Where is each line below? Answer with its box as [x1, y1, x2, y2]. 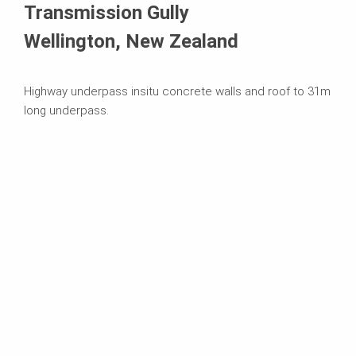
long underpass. [24, 103, 109, 118]
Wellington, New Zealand [24, 29, 238, 52]
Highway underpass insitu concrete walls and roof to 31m [24, 83, 331, 99]
